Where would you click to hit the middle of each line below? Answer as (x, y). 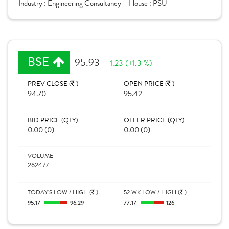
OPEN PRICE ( (145, 84)
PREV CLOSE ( (49, 84)
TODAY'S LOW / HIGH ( (60, 192)
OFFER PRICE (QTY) (154, 120)
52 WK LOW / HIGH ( (152, 192)
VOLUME (40, 156)
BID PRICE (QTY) (53, 120)
